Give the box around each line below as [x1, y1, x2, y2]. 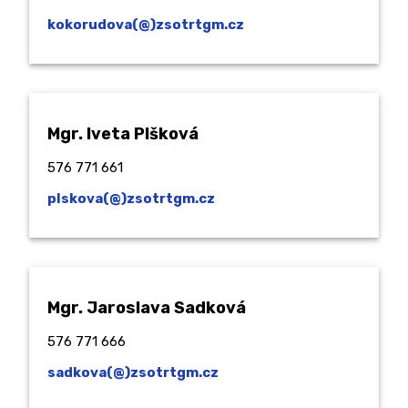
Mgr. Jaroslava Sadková [47, 298, 246, 319]
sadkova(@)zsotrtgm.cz [47, 364, 219, 382]
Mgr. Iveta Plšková [47, 124, 199, 145]
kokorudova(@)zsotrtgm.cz [47, 16, 244, 34]
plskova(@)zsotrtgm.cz [47, 190, 215, 208]
